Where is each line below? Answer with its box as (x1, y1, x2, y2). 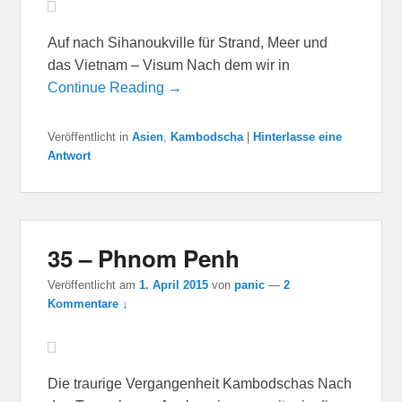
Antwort (48, 148, 92, 162)
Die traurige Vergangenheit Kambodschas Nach (48, 376, 353, 392)
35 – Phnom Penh (48, 240, 240, 275)
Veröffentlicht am (48, 278, 140, 293)
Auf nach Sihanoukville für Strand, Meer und (48, 34, 328, 50)
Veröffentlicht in (48, 129, 129, 144)
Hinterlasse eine (253, 129, 343, 144)
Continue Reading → (48, 79, 183, 95)
